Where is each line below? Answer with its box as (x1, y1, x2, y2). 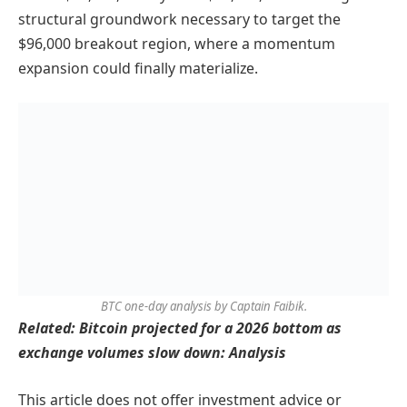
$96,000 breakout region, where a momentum (18, 33, 335, 54)
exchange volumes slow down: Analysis (18, 342, 286, 363)
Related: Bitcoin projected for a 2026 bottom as (18, 318, 342, 339)
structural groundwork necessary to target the (18, 8, 341, 29)
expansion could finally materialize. (18, 57, 258, 78)
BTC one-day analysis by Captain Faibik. (100, 298, 307, 315)
